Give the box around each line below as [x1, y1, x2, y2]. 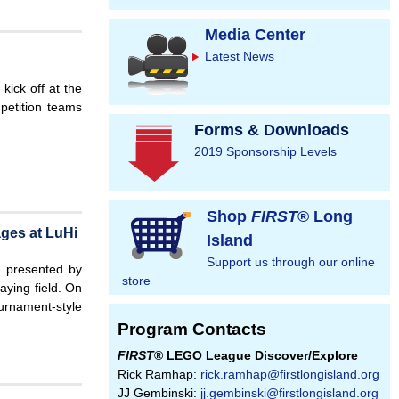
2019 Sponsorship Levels [194, 144, 337, 159]
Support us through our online [207, 255, 375, 270]
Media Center [205, 26, 305, 45]
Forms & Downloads [194, 121, 349, 140]
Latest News [205, 49, 274, 64]
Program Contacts [118, 320, 266, 339]
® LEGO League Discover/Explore [154, 348, 358, 363]
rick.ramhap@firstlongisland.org [200, 367, 379, 382]
